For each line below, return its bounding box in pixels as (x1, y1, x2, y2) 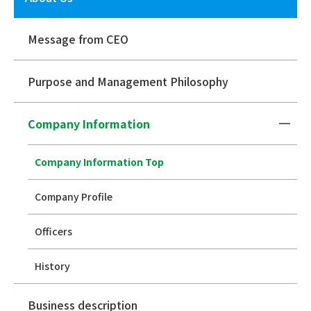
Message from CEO (28, 31, 128, 48)
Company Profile (35, 190, 113, 204)
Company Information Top (35, 155, 165, 169)
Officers (35, 224, 73, 239)
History (35, 259, 71, 274)
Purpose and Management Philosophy (28, 73, 228, 90)
